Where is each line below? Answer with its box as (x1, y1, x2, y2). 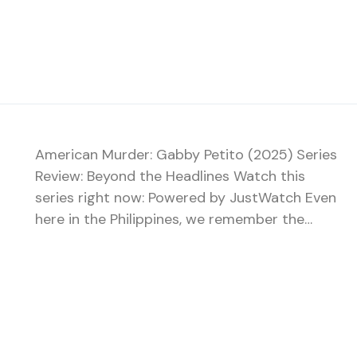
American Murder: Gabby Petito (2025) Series (35, 144, 337, 164)
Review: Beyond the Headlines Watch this (35, 166, 305, 186)
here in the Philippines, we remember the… (35, 209, 312, 229)
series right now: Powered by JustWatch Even (35, 187, 336, 207)
